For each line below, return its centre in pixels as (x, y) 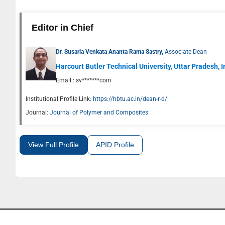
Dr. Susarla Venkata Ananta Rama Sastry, (110, 51)
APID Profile (115, 144)
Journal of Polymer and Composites (99, 112)
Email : (66, 80)
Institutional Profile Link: (59, 99)
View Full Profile (53, 144)
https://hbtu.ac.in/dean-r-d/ (130, 99)
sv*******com (94, 80)
